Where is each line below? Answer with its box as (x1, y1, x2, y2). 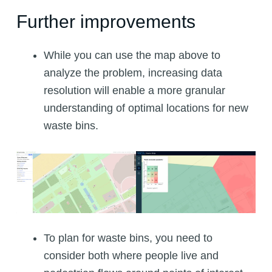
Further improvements (16, 12, 195, 32)
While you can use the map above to (43, 49, 220, 62)
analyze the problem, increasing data (43, 67, 222, 80)
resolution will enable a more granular (43, 84, 225, 97)
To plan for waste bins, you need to (43, 232, 212, 245)
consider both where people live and (43, 250, 219, 262)
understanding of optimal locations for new (43, 102, 248, 115)
